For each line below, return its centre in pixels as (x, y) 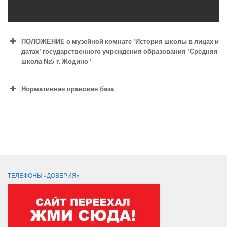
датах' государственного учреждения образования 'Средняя (120, 51)
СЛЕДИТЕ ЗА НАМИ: (48, 140)
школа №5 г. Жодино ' (56, 61)
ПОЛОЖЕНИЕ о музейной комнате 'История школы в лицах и (120, 41)
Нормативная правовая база (68, 88)
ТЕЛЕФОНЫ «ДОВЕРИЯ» (44, 176)
